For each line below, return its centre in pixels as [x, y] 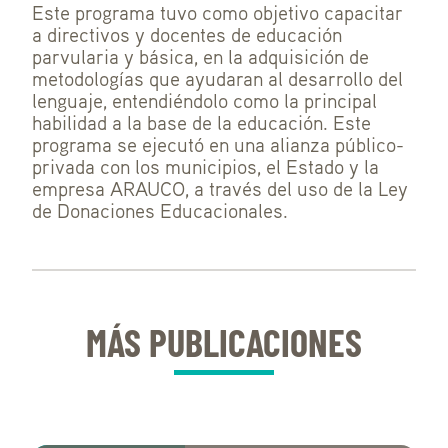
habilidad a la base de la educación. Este [201, 122]
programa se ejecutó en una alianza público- [218, 144]
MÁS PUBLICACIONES [224, 342]
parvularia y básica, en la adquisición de [200, 56]
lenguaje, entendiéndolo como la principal [204, 100]
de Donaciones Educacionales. [160, 210]
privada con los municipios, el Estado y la [205, 166]
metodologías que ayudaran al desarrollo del [217, 78]
